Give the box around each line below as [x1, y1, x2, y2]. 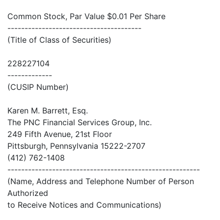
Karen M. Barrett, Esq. [7, 106, 88, 116]
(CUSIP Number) [7, 82, 69, 92]
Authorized [7, 188, 48, 198]
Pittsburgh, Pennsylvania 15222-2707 [7, 141, 145, 151]
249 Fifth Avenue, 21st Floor [7, 129, 112, 139]
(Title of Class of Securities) [7, 35, 111, 45]
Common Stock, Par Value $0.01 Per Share [7, 11, 165, 22]
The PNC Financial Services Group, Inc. [7, 117, 152, 128]
